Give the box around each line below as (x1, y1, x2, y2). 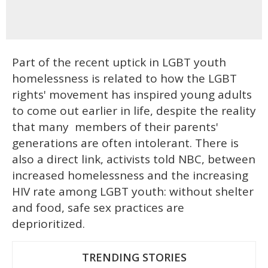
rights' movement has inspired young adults (12, 87, 252, 103)
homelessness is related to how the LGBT (12, 71, 237, 87)
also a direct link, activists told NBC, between (12, 151, 255, 167)
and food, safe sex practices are (12, 200, 184, 216)
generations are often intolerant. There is (12, 135, 239, 151)
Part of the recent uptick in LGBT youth (12, 54, 226, 71)
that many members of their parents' (12, 119, 218, 135)
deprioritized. (12, 216, 85, 232)
